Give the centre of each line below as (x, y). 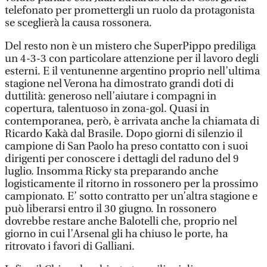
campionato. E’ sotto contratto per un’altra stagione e (131, 196)
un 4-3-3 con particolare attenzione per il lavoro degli (132, 59)
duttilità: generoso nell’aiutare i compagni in (111, 96)
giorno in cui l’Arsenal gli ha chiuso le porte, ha (116, 234)
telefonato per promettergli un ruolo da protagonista (130, 10)
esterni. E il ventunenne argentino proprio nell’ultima (132, 71)
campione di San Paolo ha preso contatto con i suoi (126, 146)
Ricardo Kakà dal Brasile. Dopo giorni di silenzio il (124, 134)
